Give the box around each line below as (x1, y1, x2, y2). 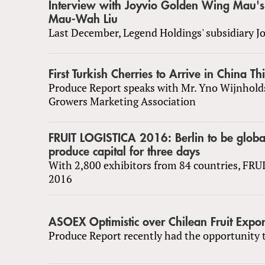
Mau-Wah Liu (49, 12, 118, 25)
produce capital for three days (49, 145, 200, 158)
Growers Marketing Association (49, 93, 196, 108)
